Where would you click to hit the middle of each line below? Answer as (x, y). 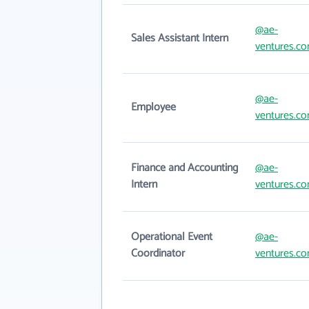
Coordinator (158, 253)
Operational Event (172, 237)
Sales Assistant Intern (180, 38)
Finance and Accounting (185, 168)
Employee (153, 107)
